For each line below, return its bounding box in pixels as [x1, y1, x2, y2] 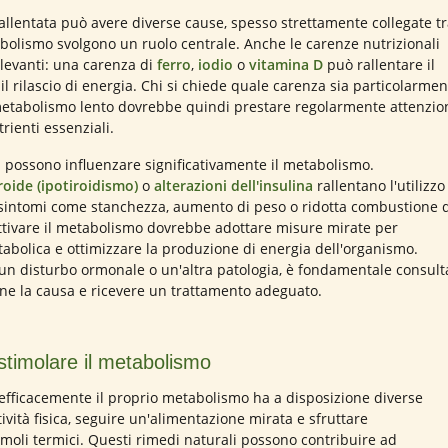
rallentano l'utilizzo [313, 176, 445, 195]
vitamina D [249, 55, 323, 74]
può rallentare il [323, 55, 435, 74]
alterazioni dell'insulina [154, 176, 313, 195]
